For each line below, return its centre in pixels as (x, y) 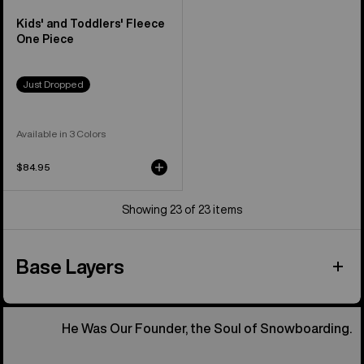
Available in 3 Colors (61, 133)
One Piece (45, 39)
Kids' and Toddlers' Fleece (91, 23)
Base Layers (70, 266)
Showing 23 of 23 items (182, 209)
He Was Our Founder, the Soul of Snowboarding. (207, 328)
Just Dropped (53, 84)
